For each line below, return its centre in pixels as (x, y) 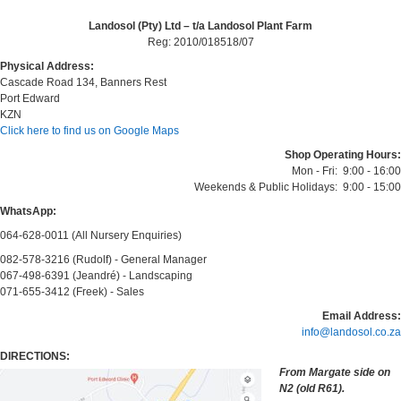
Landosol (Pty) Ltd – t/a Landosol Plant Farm (200, 26)
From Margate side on (335, 372)
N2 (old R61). (312, 388)
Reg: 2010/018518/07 (200, 42)
